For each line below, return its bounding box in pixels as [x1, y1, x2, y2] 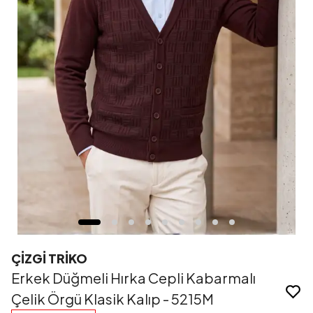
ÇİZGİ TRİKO [11, 250, 87, 267]
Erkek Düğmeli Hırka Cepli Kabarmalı [11, 269, 256, 287]
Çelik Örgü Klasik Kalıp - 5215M [11, 290, 214, 308]
